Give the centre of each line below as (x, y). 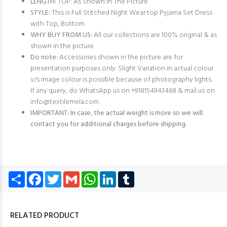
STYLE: (40, 13)
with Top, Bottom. (58, 24)
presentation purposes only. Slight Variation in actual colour (122, 69)
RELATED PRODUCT (45, 216)
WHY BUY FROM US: (61, 35)
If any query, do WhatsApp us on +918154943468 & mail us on (123, 91)
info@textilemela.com (65, 102)
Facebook (59, 175)
